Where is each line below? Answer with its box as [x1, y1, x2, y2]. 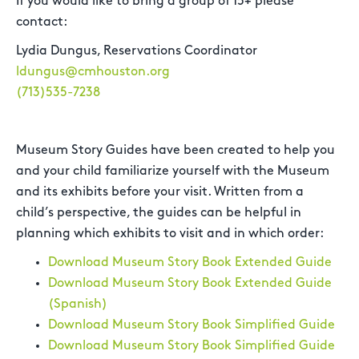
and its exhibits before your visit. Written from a [16, 186, 304, 198]
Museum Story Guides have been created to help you [16, 144, 335, 156]
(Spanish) [48, 298, 107, 310]
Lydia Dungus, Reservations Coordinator [16, 45, 257, 57]
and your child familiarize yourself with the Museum [16, 165, 329, 177]
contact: [16, 16, 67, 28]
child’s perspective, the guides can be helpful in [16, 207, 301, 219]
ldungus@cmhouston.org [16, 66, 170, 78]
